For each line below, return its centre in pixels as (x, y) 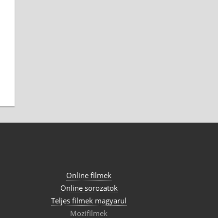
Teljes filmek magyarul (89, 200)
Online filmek (89, 175)
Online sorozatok (89, 188)
